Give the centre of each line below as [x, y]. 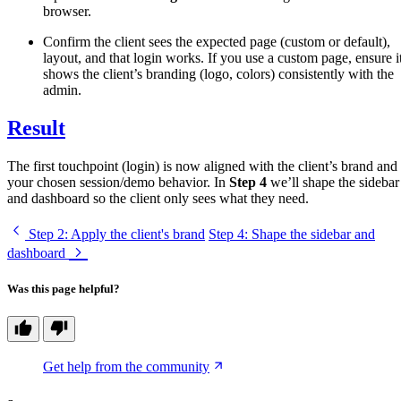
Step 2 [47, 234]
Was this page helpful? [64, 288]
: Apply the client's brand [135, 234]
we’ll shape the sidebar [333, 182]
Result [36, 128]
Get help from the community [126, 367]
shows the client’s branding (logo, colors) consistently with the [218, 73]
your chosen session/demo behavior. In [118, 182]
